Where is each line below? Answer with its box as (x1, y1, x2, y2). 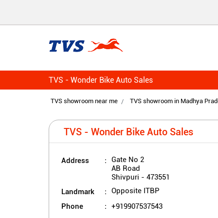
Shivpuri (111, 173, 139, 182)
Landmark (61, 186, 94, 197)
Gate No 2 (111, 155, 144, 164)
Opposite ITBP (111, 186, 160, 196)
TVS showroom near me (50, 97, 118, 105)
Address (61, 155, 89, 165)
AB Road (111, 164, 140, 173)
